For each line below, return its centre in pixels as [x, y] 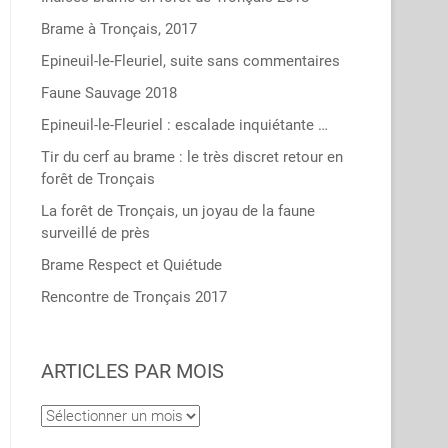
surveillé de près [95, 233]
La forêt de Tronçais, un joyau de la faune [178, 211]
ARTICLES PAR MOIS [132, 371]
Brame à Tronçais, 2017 [119, 29]
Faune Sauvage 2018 [109, 93]
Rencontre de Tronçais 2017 [134, 297]
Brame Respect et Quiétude [131, 265]
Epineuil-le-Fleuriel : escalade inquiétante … [184, 125]
